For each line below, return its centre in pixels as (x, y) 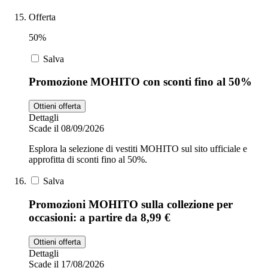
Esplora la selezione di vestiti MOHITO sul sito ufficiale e (138, 149)
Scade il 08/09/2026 (66, 129)
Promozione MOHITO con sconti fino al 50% (140, 82)
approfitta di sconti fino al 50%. (88, 160)
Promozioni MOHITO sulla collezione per (131, 204)
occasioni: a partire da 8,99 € (100, 217)
